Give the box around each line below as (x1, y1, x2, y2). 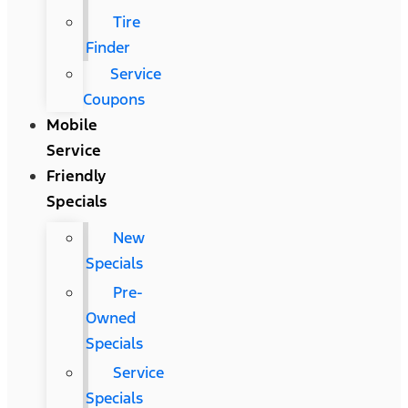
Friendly (46, 166, 106, 186)
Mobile (46, 115, 97, 135)
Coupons (82, 89, 145, 109)
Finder (85, 37, 130, 57)
